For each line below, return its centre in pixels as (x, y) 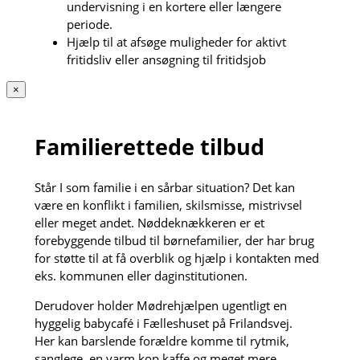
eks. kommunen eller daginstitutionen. (141, 275)
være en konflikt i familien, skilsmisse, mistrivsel (168, 205)
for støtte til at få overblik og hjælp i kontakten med (176, 258)
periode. (89, 25)
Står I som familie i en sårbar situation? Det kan (164, 187)
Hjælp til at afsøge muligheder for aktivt (176, 42)
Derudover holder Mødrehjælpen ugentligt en (160, 305)
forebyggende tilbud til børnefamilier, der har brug (174, 240)
